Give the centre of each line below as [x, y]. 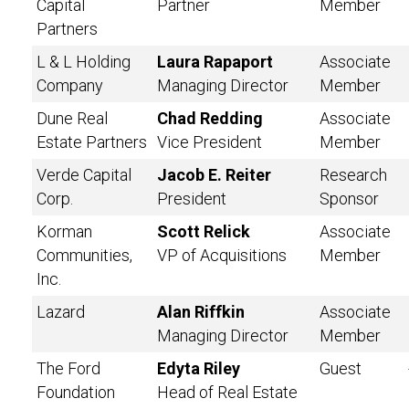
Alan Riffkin [201, 312]
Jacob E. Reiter [214, 175]
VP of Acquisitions [222, 255]
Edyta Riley [199, 368]
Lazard [61, 312]
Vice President [210, 142]
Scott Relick [204, 231]
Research [353, 175]
